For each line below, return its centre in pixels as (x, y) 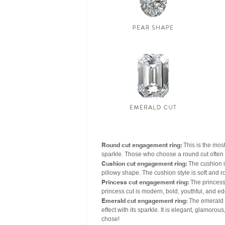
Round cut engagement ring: (142, 144)
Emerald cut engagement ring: (144, 200)
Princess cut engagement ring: (145, 182)
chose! (110, 219)
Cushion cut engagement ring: (144, 163)
